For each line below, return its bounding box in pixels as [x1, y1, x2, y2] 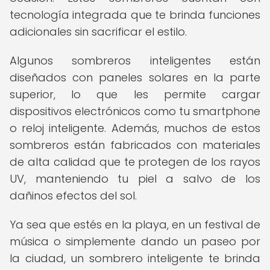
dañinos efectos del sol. [10, 188, 137, 203]
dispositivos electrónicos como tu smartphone [10, 104, 260, 119]
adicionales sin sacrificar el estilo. [10, 24, 187, 39]
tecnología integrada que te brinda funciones [10, 7, 260, 22]
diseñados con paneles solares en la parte [10, 70, 260, 85]
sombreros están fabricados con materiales [10, 137, 260, 152]
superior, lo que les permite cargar [10, 87, 260, 102]
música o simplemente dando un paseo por [10, 234, 260, 249]
